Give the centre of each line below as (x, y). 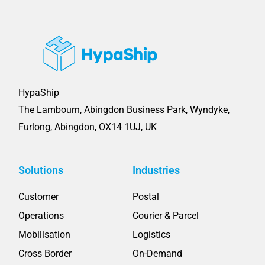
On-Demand (157, 253)
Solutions (41, 170)
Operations (41, 215)
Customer (39, 196)
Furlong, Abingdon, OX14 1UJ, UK (88, 127)
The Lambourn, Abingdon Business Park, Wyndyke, (124, 109)
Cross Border (45, 253)
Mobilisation (45, 234)
